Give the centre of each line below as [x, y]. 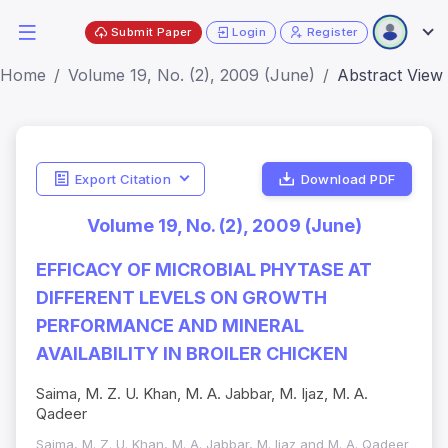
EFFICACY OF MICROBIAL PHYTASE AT [204, 270]
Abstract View [390, 75]
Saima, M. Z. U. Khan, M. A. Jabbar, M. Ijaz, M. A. [202, 394]
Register [332, 31]
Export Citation [122, 178]
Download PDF [348, 178]
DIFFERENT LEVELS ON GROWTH [181, 298]
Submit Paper [151, 31]
